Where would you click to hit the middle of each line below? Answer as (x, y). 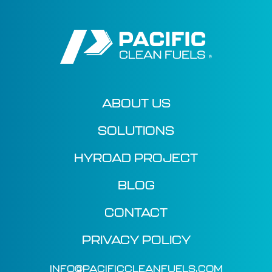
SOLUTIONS (136, 131)
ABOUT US (136, 103)
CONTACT (136, 212)
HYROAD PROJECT (136, 158)
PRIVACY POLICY (136, 240)
